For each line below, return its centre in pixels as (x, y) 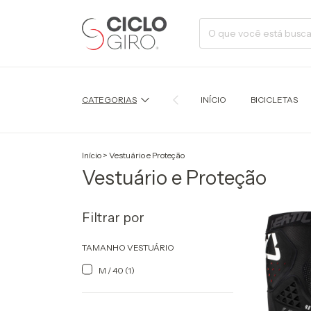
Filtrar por (113, 217)
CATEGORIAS (109, 100)
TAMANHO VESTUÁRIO (128, 247)
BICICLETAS (274, 100)
